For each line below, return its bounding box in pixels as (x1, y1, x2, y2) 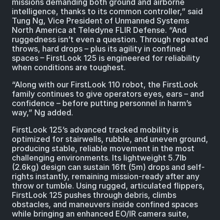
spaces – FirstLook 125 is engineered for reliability (12, 53, 200, 63)
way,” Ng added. (12, 108, 73, 118)
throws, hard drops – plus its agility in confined (12, 44, 186, 54)
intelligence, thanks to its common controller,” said (12, 6, 203, 17)
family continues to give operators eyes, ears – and (12, 89, 204, 99)
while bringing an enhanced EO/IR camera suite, (12, 209, 189, 219)
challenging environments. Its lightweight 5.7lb (12, 153, 187, 163)
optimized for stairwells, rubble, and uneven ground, (12, 134, 208, 144)
